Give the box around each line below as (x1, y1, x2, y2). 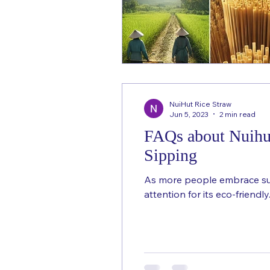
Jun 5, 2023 (169, 109, 209, 119)
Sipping (144, 145, 197, 165)
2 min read (219, 109, 256, 119)
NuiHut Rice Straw (169, 99, 231, 108)
